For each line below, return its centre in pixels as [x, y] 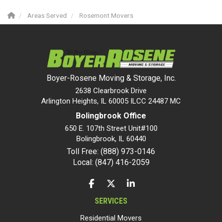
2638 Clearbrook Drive [111, 91]
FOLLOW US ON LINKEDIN [170, 183]
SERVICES [111, 201]
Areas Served [47, 16]
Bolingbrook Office [111, 116]
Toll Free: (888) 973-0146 [111, 152]
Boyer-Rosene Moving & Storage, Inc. [111, 78]
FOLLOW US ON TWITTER [150, 183]
